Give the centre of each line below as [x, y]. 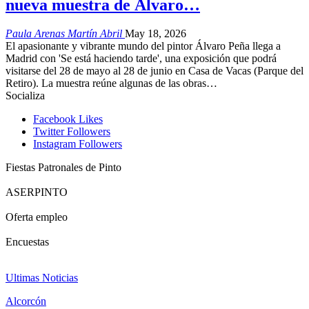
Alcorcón [26, 301]
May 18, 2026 [156, 34]
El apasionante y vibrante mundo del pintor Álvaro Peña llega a [143, 46]
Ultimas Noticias [42, 278]
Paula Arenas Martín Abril [65, 34]
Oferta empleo [37, 217]
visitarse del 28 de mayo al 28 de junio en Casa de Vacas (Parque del [154, 71]
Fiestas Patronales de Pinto [63, 168]
